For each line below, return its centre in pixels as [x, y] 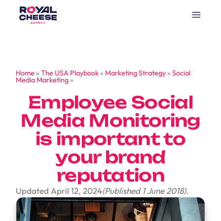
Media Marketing [42, 80]
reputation [110, 175]
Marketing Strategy [135, 73]
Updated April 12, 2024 [59, 191]
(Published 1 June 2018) [144, 191]
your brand [110, 157]
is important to [110, 139]
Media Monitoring [110, 121]
